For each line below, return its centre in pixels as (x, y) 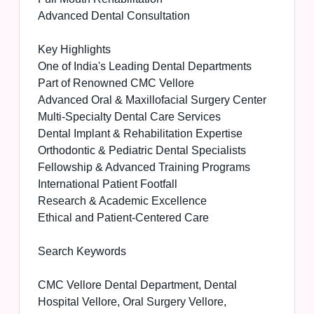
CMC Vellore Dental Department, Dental (137, 285)
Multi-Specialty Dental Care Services (129, 117)
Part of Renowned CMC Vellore (116, 83)
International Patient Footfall (107, 184)
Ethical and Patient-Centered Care (123, 218)
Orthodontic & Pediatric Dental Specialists (142, 151)
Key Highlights (74, 50)
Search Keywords (82, 252)
